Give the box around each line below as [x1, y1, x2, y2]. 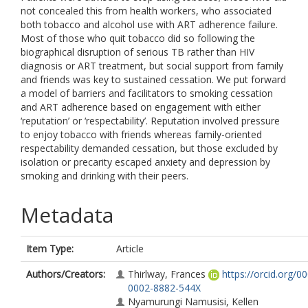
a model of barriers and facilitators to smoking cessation [21, 87, 273, 100]
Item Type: [26, 242, 74, 255]
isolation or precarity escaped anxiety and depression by [21, 155, 270, 168]
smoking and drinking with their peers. [21, 169, 188, 182]
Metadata [21, 201, 113, 229]
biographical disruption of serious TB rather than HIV [21, 45, 254, 58]
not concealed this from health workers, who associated [21, 4, 272, 17]
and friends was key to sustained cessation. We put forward [21, 73, 286, 86]
